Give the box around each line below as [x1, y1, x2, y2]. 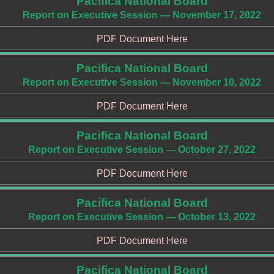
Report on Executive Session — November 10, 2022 [23, 77, 261, 87]
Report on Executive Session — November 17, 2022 [23, 10, 261, 20]
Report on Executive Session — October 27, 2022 [28, 144, 256, 155]
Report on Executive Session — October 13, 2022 [28, 212, 256, 222]
